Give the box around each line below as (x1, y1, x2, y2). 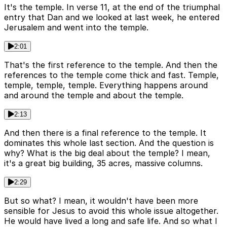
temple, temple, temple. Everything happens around (4, 80, 208, 91)
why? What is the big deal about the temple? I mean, (4, 148, 210, 159)
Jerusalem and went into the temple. (4, 22, 148, 33)
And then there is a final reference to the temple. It (4, 128, 206, 138)
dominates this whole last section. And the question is (4, 138, 214, 148)
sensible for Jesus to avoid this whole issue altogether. (4, 206, 218, 216)
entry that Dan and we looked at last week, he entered (4, 12, 219, 23)
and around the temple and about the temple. (4, 90, 183, 101)
